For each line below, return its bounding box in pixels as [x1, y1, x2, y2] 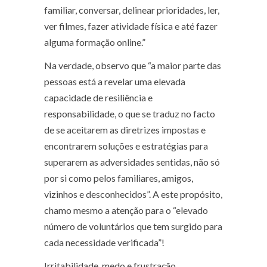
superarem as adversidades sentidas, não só [44, 156, 220, 168]
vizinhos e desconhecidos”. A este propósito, [44, 188, 222, 200]
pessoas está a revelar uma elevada [44, 76, 185, 88]
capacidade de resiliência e [44, 92, 153, 104]
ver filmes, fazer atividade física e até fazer [44, 20, 218, 32]
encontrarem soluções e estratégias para [44, 140, 208, 152]
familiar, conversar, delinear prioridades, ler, [44, 4, 219, 16]
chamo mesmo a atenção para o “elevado [44, 204, 208, 216]
